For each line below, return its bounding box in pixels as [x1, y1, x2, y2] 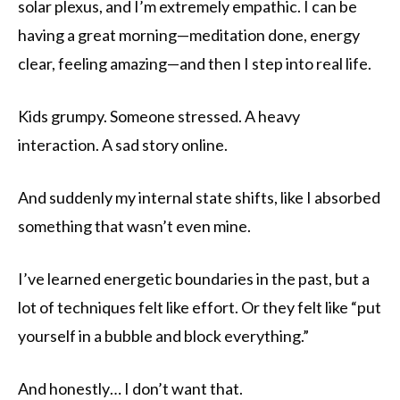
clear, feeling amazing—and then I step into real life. [18, 54, 371, 74]
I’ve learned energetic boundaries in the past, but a [18, 269, 370, 289]
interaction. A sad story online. [18, 135, 228, 155]
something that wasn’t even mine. [18, 216, 251, 237]
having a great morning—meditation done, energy [18, 25, 360, 46]
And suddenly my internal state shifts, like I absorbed [18, 187, 380, 208]
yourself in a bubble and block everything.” [18, 326, 309, 346]
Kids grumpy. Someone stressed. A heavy [18, 106, 300, 127]
